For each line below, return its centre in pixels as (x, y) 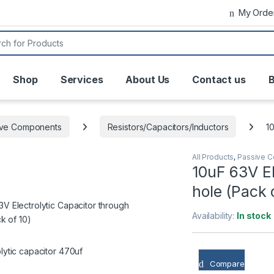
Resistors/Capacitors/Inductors (168, 127)
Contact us (219, 80)
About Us (148, 80)
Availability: (215, 215)
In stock (254, 215)
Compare (227, 263)
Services (82, 80)
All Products (213, 157)
